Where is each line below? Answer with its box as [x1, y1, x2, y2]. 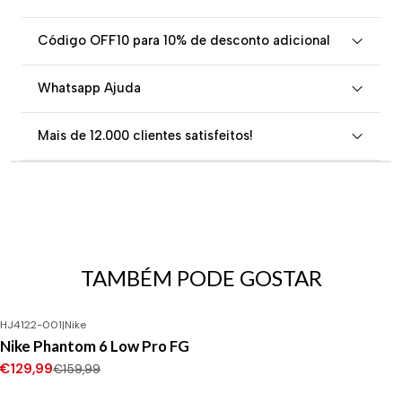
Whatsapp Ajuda [38, 80, 141, 96]
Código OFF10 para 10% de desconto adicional [38, 32, 330, 48]
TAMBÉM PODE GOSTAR [80, 265, 322, 291]
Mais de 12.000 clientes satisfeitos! [38, 127, 253, 144]
